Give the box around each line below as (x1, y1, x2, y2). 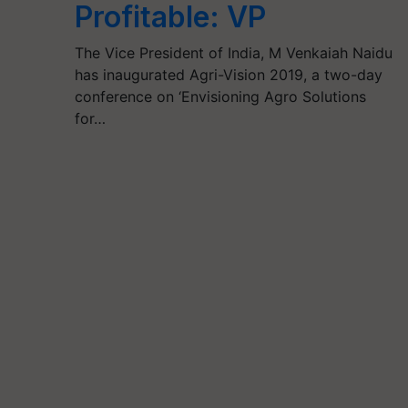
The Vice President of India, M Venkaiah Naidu (74, 44, 393, 62)
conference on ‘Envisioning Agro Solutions (74, 87, 366, 106)
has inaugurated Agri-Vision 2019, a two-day (74, 66, 382, 84)
